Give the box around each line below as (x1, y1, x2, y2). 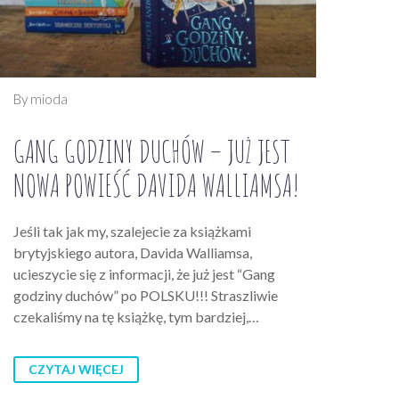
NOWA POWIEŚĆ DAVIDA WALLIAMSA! (13, 165, 299, 204)
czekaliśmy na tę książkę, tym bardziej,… (13, 307, 259, 325)
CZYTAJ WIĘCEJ (28, 361, 124, 377)
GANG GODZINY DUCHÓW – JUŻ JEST (13, 131, 290, 170)
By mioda (13, 90, 68, 107)
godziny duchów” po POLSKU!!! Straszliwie (13, 286, 278, 304)
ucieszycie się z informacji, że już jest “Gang (13, 265, 275, 282)
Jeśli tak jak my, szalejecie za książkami (13, 222, 251, 240)
